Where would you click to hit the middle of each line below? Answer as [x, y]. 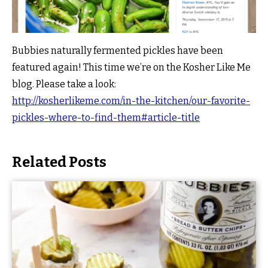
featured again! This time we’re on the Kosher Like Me [131, 67]
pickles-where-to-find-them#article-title [106, 117]
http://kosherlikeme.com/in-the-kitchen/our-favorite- [131, 100]
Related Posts [59, 162]
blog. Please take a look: [64, 84]
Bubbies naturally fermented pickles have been [118, 50]
